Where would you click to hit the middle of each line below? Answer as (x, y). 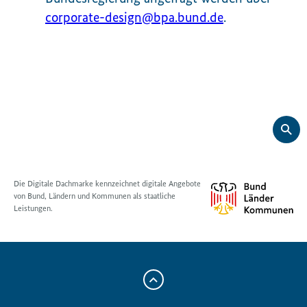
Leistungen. (33, 209)
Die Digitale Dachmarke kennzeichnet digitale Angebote (107, 184)
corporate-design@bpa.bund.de (134, 17)
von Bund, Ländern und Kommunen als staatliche (95, 196)
